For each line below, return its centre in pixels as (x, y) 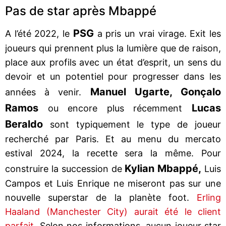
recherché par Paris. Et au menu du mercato (113, 139)
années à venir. (48, 92)
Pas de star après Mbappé (81, 11)
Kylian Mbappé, (163, 168)
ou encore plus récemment (115, 108)
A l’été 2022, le (39, 33)
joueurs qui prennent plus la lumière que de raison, (113, 48)
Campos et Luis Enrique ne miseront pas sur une (113, 183)
